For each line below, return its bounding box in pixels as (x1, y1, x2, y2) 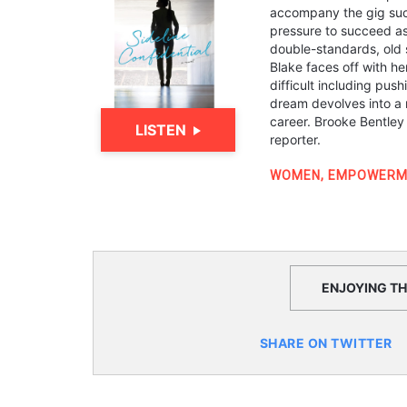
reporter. (270, 132, 321, 147)
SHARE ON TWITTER (259, 335, 392, 351)
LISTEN (134, 121, 186, 139)
